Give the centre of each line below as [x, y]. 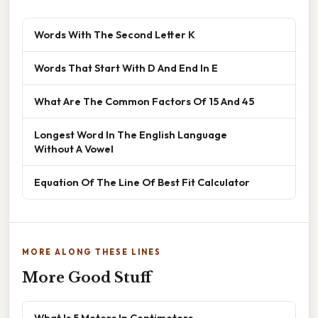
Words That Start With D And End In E [126, 68]
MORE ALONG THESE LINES [92, 252]
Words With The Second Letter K [115, 35]
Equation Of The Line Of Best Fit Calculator [142, 182]
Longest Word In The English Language [131, 135]
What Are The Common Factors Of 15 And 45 [144, 102]
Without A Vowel [74, 149]
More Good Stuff [87, 278]
